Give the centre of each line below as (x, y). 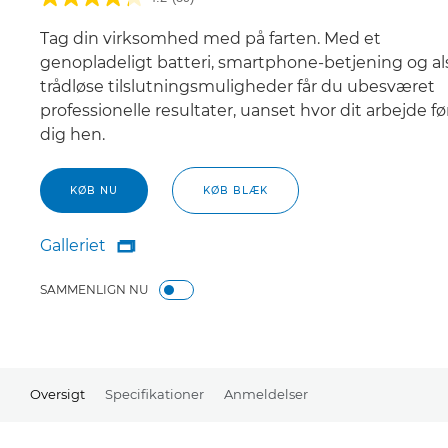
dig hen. (72, 134)
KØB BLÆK (235, 190)
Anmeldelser (266, 393)
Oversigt (57, 393)
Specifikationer (154, 393)
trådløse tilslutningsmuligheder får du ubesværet (237, 86)
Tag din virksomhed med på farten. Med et (210, 38)
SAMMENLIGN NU (94, 289)
